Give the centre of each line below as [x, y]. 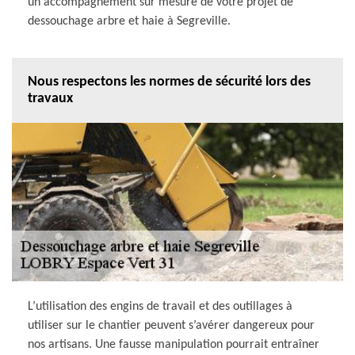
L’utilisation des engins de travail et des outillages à [160, 306]
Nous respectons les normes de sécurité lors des [169, 82]
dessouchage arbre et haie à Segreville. [129, 21]
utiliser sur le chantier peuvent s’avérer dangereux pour [171, 325]
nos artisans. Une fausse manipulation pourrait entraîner [174, 344]
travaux [50, 98]
